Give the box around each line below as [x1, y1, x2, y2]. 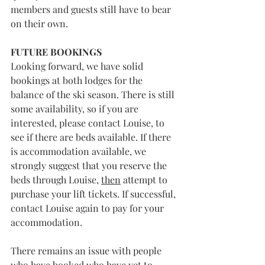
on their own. [11, 17, 70, 30]
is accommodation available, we [11, 145, 148, 157]
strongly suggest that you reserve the [11, 159, 169, 172]
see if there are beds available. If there [11, 131, 173, 143]
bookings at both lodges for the [11, 74, 145, 86]
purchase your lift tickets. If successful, [11, 188, 178, 200]
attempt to [121, 173, 170, 186]
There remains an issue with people [11, 244, 164, 257]
